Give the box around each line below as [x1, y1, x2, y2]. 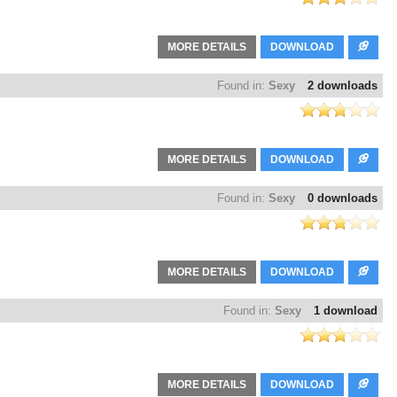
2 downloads [307, 79, 378, 93]
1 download [314, 304, 378, 318]
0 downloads [307, 191, 378, 206]
